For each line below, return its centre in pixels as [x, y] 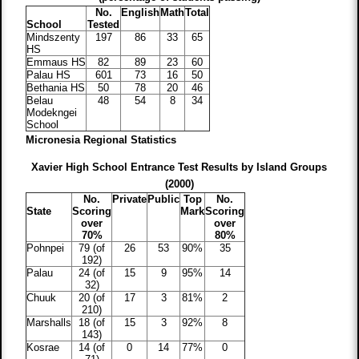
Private [130, 200]
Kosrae [43, 348]
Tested [104, 25]
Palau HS [49, 75]
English [141, 13]
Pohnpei [46, 248]
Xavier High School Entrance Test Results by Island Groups [179, 167]
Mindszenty [54, 38]
